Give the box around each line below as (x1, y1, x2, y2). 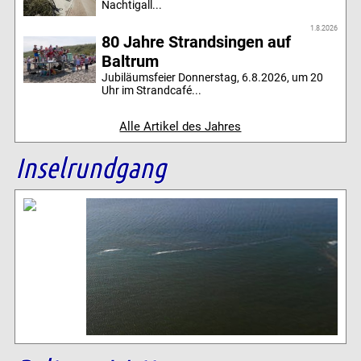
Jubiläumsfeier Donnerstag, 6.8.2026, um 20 (102, 71, 324, 85)
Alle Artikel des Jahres (119, 119, 242, 135)
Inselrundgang (15, 150, 166, 185)
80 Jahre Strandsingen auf (102, 32, 292, 52)
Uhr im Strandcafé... (102, 84, 202, 98)
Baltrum (102, 52, 160, 72)
